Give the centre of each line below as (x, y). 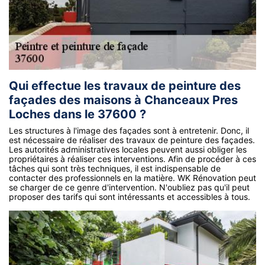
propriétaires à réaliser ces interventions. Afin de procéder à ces (132, 159)
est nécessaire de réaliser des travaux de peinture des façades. (132, 140)
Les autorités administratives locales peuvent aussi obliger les (128, 149)
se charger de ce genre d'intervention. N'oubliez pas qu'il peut (129, 187)
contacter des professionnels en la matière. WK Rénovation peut (132, 177)
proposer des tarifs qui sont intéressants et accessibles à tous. (130, 196)
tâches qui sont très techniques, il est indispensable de (115, 168)
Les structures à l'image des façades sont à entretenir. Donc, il (129, 130)
